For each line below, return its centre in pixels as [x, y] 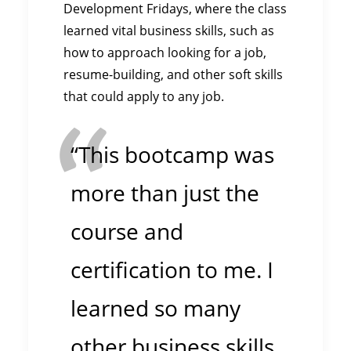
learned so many [156, 308]
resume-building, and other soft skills [173, 74]
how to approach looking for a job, [165, 52]
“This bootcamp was [172, 155]
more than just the [165, 193]
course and [127, 232]
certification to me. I [172, 270]
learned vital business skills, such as [169, 30]
